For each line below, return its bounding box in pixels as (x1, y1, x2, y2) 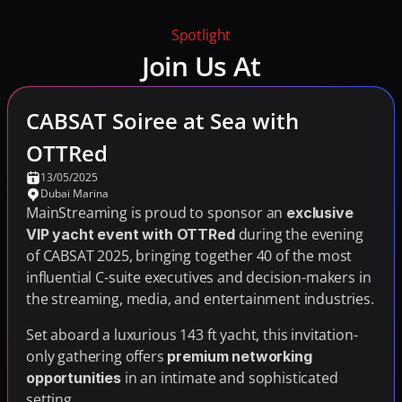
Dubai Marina (40, 186, 109, 201)
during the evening (234, 224, 363, 244)
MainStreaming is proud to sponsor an (26, 203, 287, 223)
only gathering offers (26, 346, 168, 366)
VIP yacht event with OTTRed (26, 225, 235, 243)
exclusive (286, 204, 354, 222)
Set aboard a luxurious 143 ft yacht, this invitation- (26, 325, 358, 345)
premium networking (167, 347, 312, 365)
